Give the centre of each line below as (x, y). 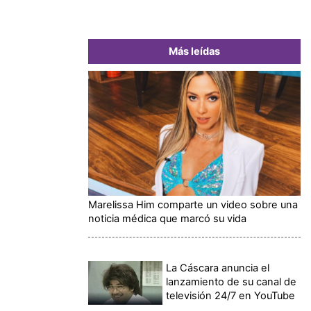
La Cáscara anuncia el (218, 268)
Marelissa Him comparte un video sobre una (193, 204)
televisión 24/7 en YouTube (231, 295)
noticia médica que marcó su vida (167, 218)
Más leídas (194, 51)
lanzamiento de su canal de (232, 281)
